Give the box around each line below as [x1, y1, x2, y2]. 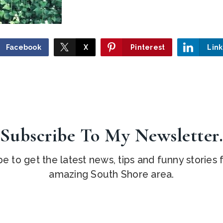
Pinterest [130, 43, 165, 51]
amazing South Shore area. [49, 169, 174, 180]
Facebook [5, 43, 41, 51]
